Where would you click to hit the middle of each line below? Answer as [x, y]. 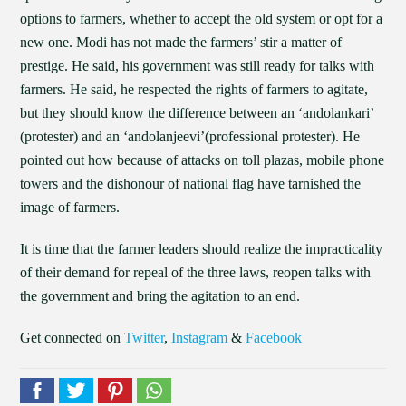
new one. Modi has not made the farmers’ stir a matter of [181, 42]
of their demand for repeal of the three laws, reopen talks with [196, 272]
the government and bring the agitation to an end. [160, 296]
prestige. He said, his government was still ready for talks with [198, 66]
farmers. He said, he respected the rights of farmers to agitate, [194, 89]
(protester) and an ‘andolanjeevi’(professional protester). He [190, 136]
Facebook [274, 338]
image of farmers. [70, 207]
